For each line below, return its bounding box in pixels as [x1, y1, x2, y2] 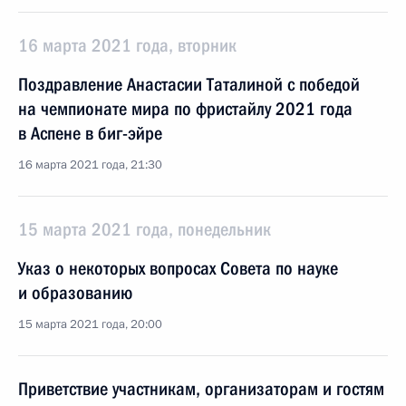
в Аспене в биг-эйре [18, 122, 162, 144]
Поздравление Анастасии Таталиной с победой [18, 73, 360, 95]
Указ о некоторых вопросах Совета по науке [18, 257, 338, 279]
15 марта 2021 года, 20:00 [18, 316, 162, 333]
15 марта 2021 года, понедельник [18, 218, 271, 240]
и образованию [18, 282, 132, 304]
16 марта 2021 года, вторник [18, 34, 237, 56]
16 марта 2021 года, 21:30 [18, 157, 162, 173]
